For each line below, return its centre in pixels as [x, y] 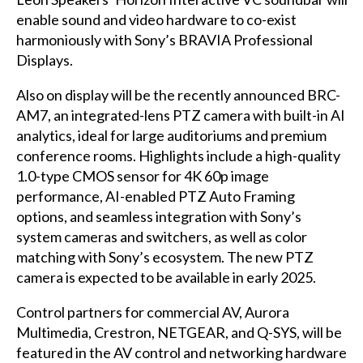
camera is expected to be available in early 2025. [166, 277]
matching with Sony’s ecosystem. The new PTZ [164, 256]
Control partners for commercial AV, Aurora [152, 312]
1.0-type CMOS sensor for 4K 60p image [142, 175]
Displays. [44, 60]
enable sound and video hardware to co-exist [156, 19]
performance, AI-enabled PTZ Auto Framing [155, 196]
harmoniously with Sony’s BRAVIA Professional [164, 39]
